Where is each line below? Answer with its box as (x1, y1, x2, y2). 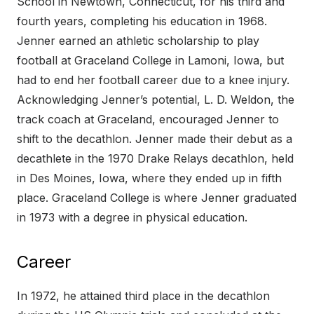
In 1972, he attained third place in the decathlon (17, 289, 270, 303)
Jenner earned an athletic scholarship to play (17, 34, 259, 48)
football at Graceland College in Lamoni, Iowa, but (17, 53, 284, 68)
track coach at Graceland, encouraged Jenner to (17, 112, 279, 127)
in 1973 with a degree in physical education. (17, 210, 247, 225)
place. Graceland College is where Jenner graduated (17, 191, 296, 205)
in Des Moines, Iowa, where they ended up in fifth (17, 171, 282, 186)
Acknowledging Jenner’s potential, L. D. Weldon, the (17, 93, 294, 107)
